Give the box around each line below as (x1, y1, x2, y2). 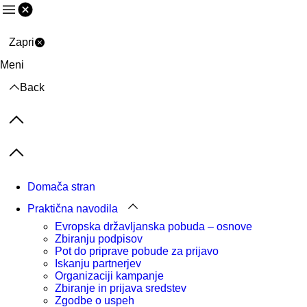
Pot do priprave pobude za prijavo (55, 245, 219, 257)
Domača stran (27, 181, 95, 193)
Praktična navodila (27, 203, 118, 214)
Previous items (8, 119, 79, 132)
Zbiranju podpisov (55, 233, 143, 245)
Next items (8, 152, 59, 164)
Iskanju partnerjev (55, 258, 141, 269)
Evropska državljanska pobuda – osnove (55, 221, 252, 232)
